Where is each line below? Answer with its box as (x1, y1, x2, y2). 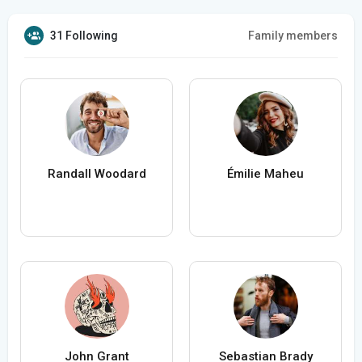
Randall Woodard (47, 166, 146, 182)
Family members (248, 29, 338, 43)
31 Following (50, 29, 118, 43)
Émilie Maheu (227, 166, 304, 182)
